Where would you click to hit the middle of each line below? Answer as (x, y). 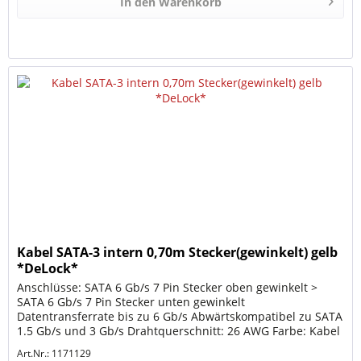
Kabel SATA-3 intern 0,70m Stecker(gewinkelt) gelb (178, 253)
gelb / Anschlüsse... (70, 346)
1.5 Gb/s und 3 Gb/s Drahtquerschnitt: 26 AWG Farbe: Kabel (179, 331)
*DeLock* (48, 269)
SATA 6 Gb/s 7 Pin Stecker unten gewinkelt (131, 302)
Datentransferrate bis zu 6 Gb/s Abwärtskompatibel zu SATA (180, 317)
